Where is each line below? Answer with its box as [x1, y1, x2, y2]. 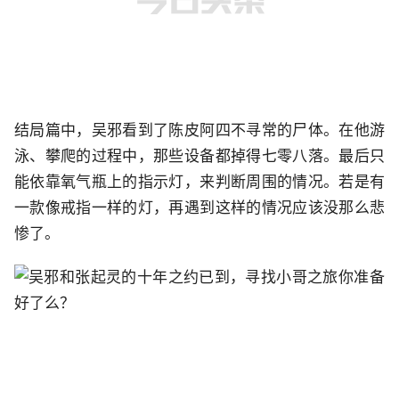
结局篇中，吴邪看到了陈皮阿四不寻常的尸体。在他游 [14, 121, 385, 140]
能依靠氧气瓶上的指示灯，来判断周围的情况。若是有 [14, 173, 385, 191]
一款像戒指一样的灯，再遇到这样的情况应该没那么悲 [14, 199, 385, 217]
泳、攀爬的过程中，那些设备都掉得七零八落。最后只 [14, 147, 385, 166]
